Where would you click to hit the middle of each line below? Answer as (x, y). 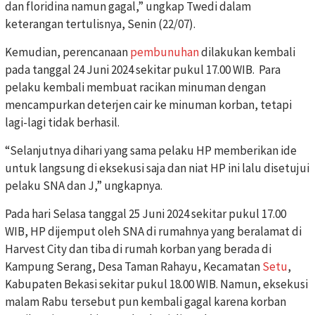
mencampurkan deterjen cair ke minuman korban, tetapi (148, 105)
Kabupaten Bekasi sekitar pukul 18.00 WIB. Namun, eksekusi (156, 284)
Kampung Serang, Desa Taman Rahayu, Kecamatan (134, 267)
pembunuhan (165, 52)
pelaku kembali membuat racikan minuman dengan (135, 88)
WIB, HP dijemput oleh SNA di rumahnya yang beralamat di (153, 232)
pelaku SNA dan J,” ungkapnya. (84, 186)
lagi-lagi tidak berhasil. (62, 123)
